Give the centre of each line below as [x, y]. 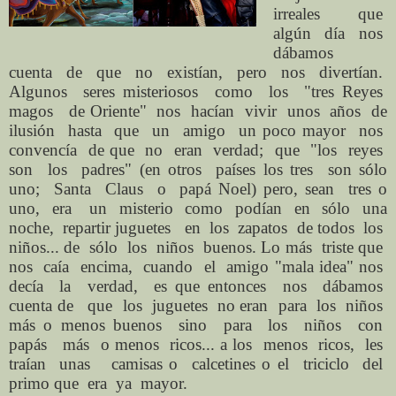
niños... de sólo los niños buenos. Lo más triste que [198, 247]
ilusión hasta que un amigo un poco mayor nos [198, 130]
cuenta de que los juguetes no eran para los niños [198, 305]
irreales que [330, 13]
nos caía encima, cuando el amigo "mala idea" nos [198, 266]
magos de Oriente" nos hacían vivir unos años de [198, 110]
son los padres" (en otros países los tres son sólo [198, 169]
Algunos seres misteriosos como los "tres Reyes [198, 91]
